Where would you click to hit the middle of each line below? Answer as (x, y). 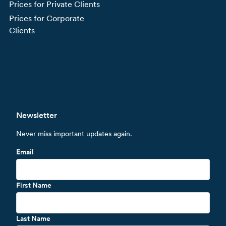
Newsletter (37, 115)
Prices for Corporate (47, 18)
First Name (34, 185)
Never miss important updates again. (74, 133)
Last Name (33, 218)
